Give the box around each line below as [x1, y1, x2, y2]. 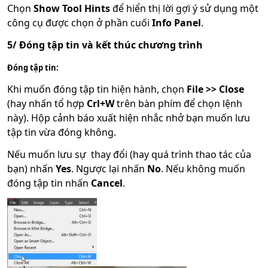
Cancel [91, 176, 123, 190]
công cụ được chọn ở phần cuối [7, 16, 152, 30]
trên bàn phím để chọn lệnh [114, 97, 242, 111]
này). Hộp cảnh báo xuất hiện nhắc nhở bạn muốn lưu [7, 111, 250, 125]
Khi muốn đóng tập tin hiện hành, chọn [7, 83, 187, 96]
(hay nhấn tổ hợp [7, 97, 87, 111]
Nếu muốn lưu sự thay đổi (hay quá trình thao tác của [7, 148, 251, 162]
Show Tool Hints [31, 2, 110, 16]
